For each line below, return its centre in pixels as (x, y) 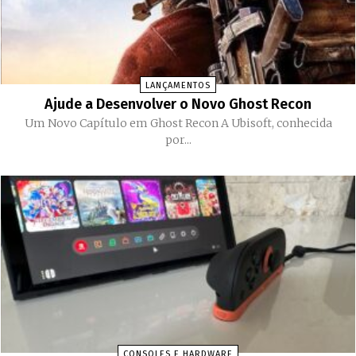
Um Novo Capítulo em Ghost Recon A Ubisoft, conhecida (122, 124)
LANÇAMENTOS (178, 86)
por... (178, 140)
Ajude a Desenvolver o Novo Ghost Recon (178, 104)
